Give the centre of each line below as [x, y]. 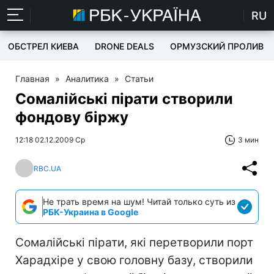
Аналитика [87, 79]
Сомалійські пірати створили [124, 99]
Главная [32, 79]
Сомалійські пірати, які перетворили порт [134, 243]
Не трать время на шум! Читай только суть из [139, 202]
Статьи [139, 79]
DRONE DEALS [124, 46]
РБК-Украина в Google [91, 212]
